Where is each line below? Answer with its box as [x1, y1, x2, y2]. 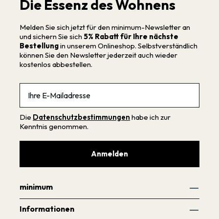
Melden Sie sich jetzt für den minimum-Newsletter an [20, 22, 190, 32]
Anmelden [91, 149, 128, 159]
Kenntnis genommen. [20, 121, 88, 131]
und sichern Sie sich [20, 31, 84, 41]
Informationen [20, 203, 74, 214]
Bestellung [20, 41, 59, 50]
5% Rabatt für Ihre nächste [84, 31, 178, 41]
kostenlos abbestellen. [20, 59, 92, 69]
